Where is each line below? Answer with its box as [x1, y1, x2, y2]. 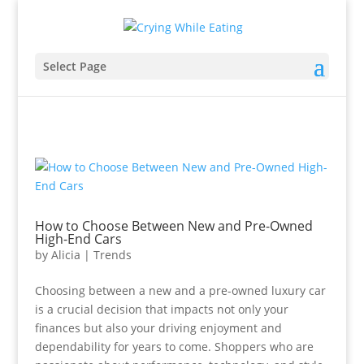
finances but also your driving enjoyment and [34, 320, 282, 336]
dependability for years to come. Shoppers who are [34, 339, 314, 354]
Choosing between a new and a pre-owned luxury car [34, 283, 326, 298]
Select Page [42, 58, 106, 74]
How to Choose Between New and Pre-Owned [34, 217, 313, 235]
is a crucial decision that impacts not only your [34, 301, 288, 317]
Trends [93, 247, 132, 262]
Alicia [50, 247, 80, 262]
